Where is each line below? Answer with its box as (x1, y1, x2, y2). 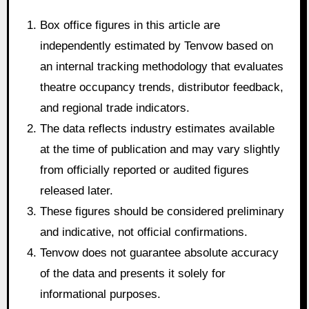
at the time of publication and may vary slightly (40, 143, 281, 157)
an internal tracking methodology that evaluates (40, 60, 284, 74)
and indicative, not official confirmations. (40, 226, 248, 239)
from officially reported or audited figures (40, 163, 250, 177)
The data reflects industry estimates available (40, 122, 275, 136)
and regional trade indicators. (40, 101, 190, 115)
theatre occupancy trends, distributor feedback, (40, 81, 284, 94)
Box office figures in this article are (40, 19, 221, 32)
